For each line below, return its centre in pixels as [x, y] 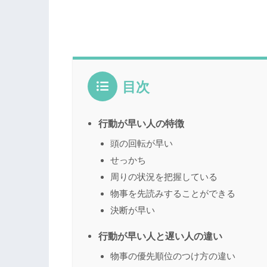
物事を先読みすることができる [173, 194]
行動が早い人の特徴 [141, 124]
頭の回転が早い [142, 144]
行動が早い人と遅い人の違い [160, 236]
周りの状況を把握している [164, 177]
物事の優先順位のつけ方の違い [173, 256]
